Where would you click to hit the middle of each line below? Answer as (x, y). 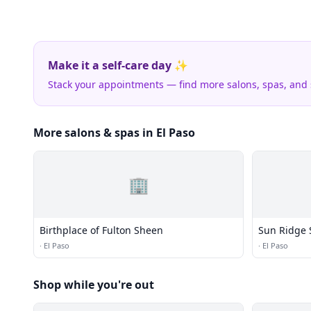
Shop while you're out (94, 285)
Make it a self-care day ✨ (118, 65)
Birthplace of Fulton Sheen (101, 230)
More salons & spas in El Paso (114, 133)
